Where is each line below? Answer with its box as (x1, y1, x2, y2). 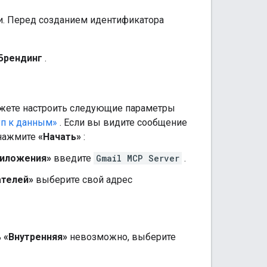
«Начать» (38, 131, 81, 142)
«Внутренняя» (4, 231, 67, 243)
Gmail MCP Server (96, 152, 179, 164)
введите (51, 152, 94, 164)
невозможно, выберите (67, 231, 176, 243)
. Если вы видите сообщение (57, 116, 187, 128)
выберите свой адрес (33, 173, 132, 185)
